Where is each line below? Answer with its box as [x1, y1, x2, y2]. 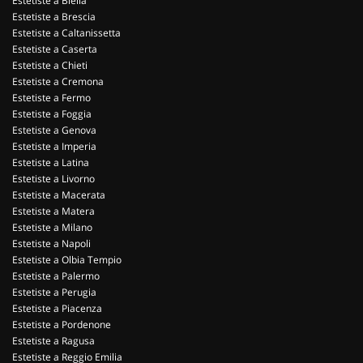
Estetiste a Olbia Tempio [12, 253, 122, 267]
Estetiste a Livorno [12, 172, 95, 186]
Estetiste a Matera [12, 204, 95, 218]
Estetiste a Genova [12, 123, 96, 137]
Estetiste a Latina [12, 156, 89, 169]
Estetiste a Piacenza [12, 301, 102, 315]
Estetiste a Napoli [12, 237, 91, 250]
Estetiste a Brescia [12, 10, 96, 23]
